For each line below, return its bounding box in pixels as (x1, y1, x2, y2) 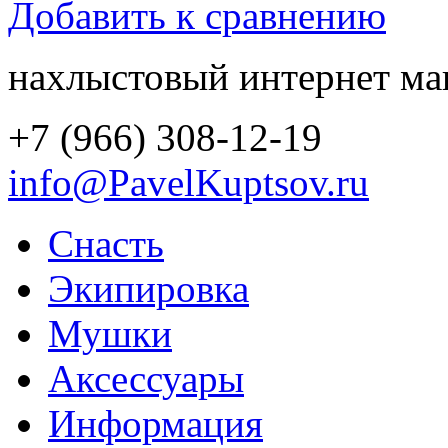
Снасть (48, 221, 164, 265)
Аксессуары (48, 356, 244, 400)
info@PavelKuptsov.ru (8, 160, 369, 204)
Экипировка (48, 266, 249, 310)
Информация (48, 401, 263, 445)
